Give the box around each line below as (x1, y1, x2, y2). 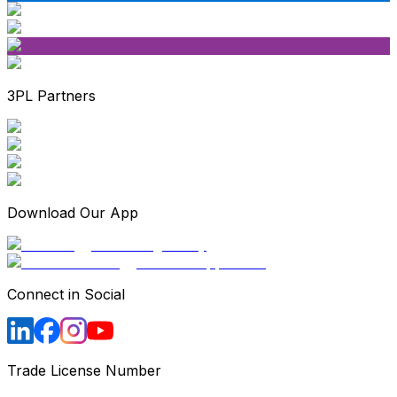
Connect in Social (7, 285, 125, 304)
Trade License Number (7, 362, 161, 380)
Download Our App (7, 204, 138, 222)
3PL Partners (7, 87, 96, 105)
